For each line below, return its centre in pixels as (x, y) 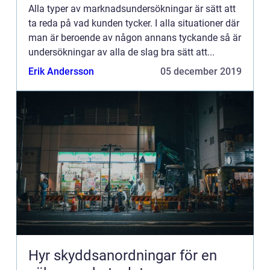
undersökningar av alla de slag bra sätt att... (121, 52)
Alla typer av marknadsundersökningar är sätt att (132, 9)
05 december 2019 (201, 71)
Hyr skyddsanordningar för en (123, 256)
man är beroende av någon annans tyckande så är (135, 38)
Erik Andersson (61, 71)
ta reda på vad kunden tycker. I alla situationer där (134, 23)
